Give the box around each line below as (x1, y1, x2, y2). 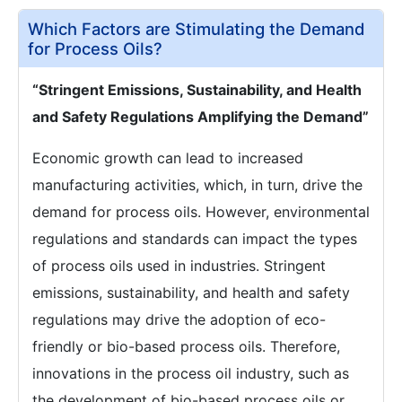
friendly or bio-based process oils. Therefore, (32, 337, 340, 355)
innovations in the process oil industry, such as (32, 364, 349, 382)
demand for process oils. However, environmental (32, 203, 370, 221)
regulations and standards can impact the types (32, 230, 357, 248)
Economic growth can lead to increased (32, 149, 303, 167)
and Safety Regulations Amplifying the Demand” (32, 108, 369, 126)
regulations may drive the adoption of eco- (32, 310, 326, 328)
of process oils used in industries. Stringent (32, 257, 326, 275)
